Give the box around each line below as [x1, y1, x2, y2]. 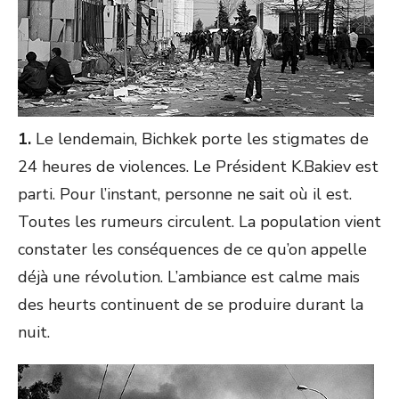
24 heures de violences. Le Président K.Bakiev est [18, 156, 379, 177]
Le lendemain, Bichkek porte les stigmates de [31, 128, 369, 150]
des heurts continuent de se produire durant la [18, 294, 363, 315]
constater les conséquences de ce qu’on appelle [18, 239, 367, 260]
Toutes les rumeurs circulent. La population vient [18, 211, 381, 232]
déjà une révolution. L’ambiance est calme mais [18, 266, 360, 288]
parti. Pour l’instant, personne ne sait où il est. [18, 183, 352, 205]
